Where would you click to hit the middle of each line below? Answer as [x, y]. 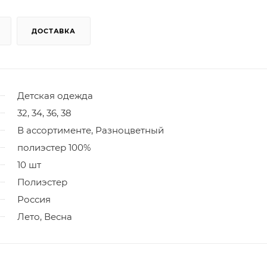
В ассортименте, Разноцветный [91, 130]
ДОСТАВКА [54, 31]
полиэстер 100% [54, 147]
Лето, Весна [45, 216]
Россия [34, 199]
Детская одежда [55, 95]
